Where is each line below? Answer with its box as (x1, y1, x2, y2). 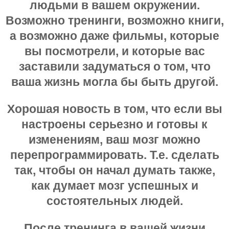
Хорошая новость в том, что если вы (7, 102, 222, 116)
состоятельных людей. (46, 194, 183, 208)
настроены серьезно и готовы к (21, 117, 208, 131)
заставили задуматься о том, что (18, 59, 211, 73)
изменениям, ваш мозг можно (29, 132, 200, 146)
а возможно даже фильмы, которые (10, 29, 219, 42)
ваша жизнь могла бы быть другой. (11, 75, 218, 88)
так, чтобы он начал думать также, (14, 163, 215, 177)
